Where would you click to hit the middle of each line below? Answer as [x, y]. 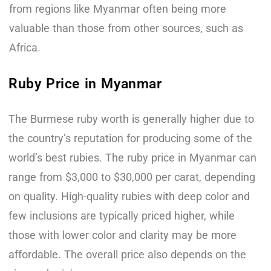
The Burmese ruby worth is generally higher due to [131, 119]
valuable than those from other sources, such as [126, 28]
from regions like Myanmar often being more [118, 8]
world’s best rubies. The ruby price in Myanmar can [132, 157]
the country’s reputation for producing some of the [130, 138]
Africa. [25, 47]
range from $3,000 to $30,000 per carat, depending [132, 177]
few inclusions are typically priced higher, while [122, 215]
